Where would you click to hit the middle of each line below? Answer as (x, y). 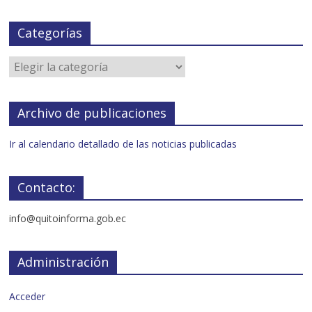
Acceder (28, 296)
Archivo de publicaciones (92, 112)
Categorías (50, 32)
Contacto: (47, 187)
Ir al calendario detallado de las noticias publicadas (123, 143)
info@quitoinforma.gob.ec (68, 218)
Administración (63, 262)
